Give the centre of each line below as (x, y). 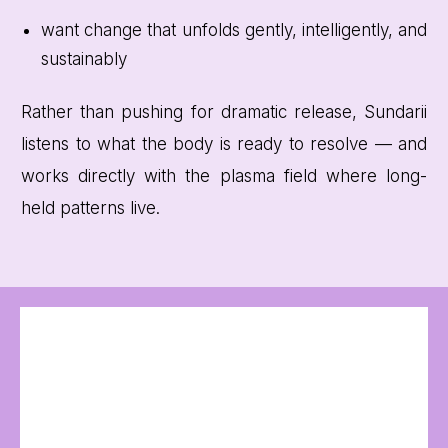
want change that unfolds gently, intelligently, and (234, 30)
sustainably (84, 59)
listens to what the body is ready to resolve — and (224, 144)
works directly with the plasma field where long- (224, 176)
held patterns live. (90, 208)
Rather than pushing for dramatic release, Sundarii (224, 112)
